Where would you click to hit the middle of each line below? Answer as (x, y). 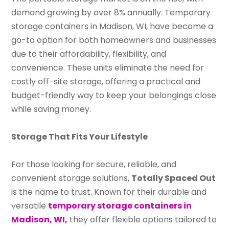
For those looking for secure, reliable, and (94, 164)
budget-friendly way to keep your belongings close (114, 95)
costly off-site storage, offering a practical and (106, 81)
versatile (30, 205)
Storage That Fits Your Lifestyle (80, 136)
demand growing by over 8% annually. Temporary (111, 12)
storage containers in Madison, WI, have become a (112, 26)
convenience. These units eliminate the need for (108, 67)
